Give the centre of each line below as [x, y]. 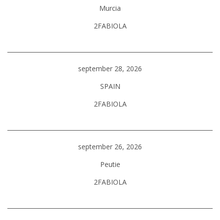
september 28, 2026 [110, 69]
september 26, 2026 [110, 147]
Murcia [110, 8]
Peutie [110, 164]
